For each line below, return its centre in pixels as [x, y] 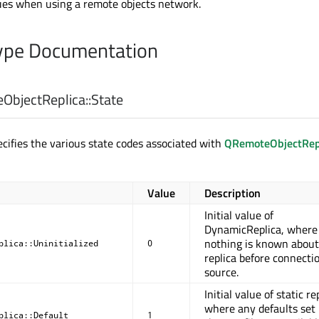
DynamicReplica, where [261, 230]
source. [221, 272]
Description [232, 193]
